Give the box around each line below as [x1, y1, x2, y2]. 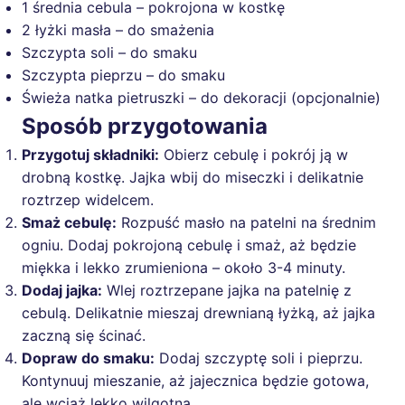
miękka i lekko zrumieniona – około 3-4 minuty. [22, 259, 345, 278]
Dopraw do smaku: [22, 349, 155, 368]
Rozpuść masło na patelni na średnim [117, 213, 376, 232]
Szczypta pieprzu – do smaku [22, 66, 225, 85]
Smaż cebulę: [22, 213, 117, 232]
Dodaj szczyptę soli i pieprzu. [155, 349, 363, 368]
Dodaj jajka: [22, 281, 102, 300]
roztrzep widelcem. [22, 191, 154, 210]
